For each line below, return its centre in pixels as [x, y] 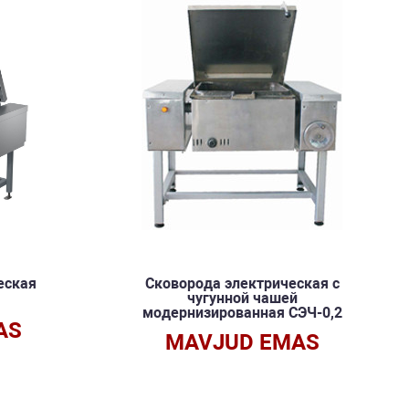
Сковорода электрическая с [242, 283]
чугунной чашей [242, 298]
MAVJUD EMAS [242, 342]
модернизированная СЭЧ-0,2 [242, 313]
